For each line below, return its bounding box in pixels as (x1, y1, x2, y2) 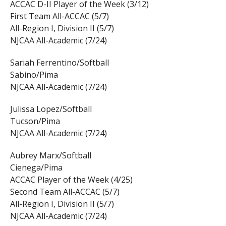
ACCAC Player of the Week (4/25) (10, 174, 133, 186)
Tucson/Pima (10, 116, 60, 127)
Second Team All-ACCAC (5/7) (10, 186, 120, 198)
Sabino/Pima (10, 69, 58, 81)
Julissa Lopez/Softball (10, 103, 92, 115)
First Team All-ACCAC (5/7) (10, 11, 109, 22)
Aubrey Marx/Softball (10, 150, 91, 161)
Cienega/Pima (10, 162, 63, 174)
